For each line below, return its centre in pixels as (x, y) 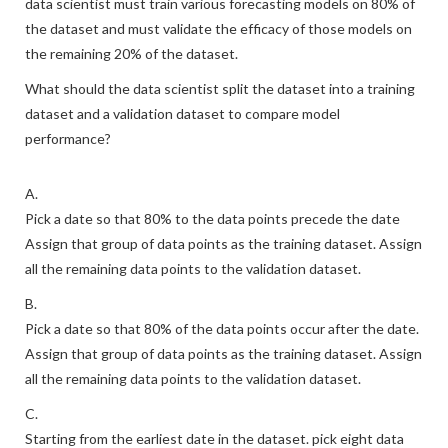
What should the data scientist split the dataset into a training (220, 88)
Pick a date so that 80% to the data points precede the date (212, 218)
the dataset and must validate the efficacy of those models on (218, 28)
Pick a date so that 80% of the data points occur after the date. (222, 328)
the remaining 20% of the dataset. (131, 53)
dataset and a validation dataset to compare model (182, 113)
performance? (68, 138)
